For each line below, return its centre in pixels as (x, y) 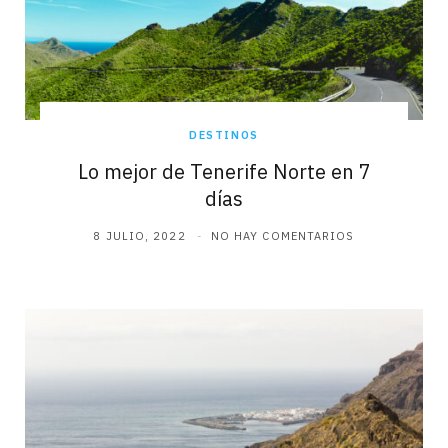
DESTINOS (224, 135)
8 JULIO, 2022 (139, 236)
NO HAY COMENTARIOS (282, 236)
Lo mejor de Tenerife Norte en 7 (224, 172)
